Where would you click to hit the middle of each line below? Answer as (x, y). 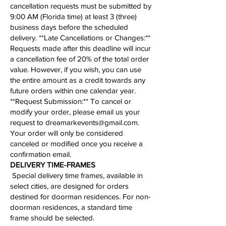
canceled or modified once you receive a (76, 143)
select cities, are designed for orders (69, 186)
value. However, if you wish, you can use (76, 69)
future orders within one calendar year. (73, 90)
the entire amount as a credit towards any (78, 80)
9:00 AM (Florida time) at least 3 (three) (73, 16)
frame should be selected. (52, 217)
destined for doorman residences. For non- (80, 196)
